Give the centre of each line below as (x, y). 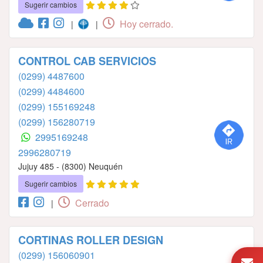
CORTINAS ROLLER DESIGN (91, 240)
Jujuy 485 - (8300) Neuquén (70, 166)
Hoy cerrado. (145, 24)
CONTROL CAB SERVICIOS (87, 61)
